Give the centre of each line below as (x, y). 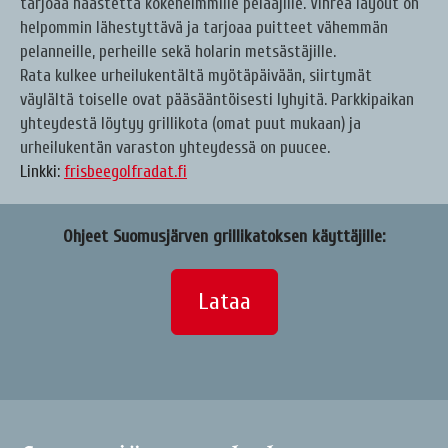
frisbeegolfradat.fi (125, 172)
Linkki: (42, 172)
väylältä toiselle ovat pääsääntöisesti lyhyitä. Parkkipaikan (217, 100)
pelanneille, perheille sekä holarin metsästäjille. (180, 52)
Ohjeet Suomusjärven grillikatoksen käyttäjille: (224, 237)
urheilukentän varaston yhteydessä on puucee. (175, 148)
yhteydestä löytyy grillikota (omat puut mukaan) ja (190, 124)
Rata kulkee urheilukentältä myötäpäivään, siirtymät (196, 76)
